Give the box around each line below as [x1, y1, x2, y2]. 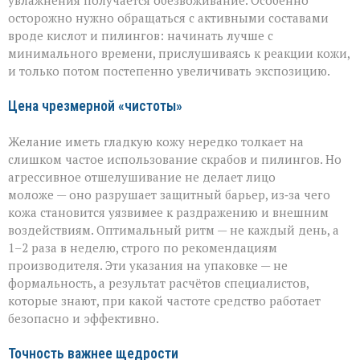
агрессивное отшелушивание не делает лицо [8, 169, 276, 186]
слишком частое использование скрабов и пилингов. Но [8, 151, 342, 168]
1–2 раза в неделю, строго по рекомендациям [8, 239, 277, 256]
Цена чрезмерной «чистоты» [8, 98, 182, 115]
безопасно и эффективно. [8, 310, 159, 327]
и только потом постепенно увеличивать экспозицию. [8, 63, 330, 80]
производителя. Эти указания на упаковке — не [8, 257, 288, 274]
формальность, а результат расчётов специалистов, [8, 275, 309, 292]
